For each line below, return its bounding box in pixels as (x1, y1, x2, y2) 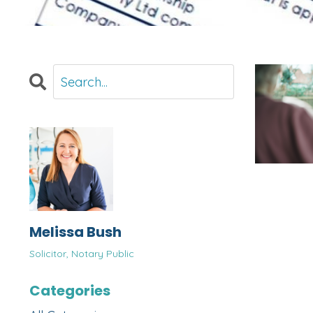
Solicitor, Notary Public (29, 247, 134, 261)
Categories (29, 281, 110, 301)
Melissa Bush (29, 222, 122, 242)
